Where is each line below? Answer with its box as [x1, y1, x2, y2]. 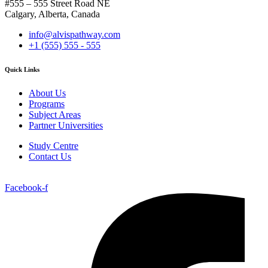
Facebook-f [5, 182, 48, 193]
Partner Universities [29, 120, 103, 130]
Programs [29, 98, 65, 109]
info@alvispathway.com [29, 29, 120, 39]
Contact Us [29, 151, 71, 162]
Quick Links [5, 65, 39, 73]
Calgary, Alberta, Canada [5, 8, 100, 19]
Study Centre [29, 140, 78, 151]
